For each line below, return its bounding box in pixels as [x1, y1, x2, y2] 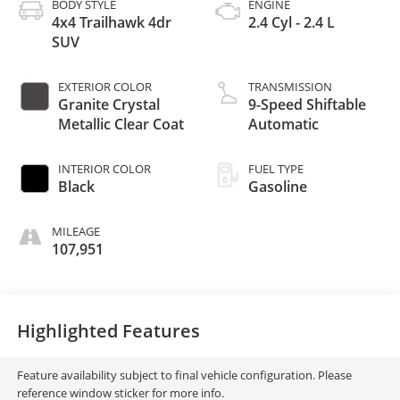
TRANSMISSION [248, 79, 332, 96]
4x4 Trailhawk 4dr [51, 12, 171, 33]
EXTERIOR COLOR [57, 79, 152, 96]
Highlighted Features [16, 318, 200, 343]
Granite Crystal [57, 95, 160, 115]
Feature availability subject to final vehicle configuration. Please [16, 366, 352, 383]
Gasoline [248, 177, 307, 197]
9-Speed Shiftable [248, 95, 366, 115]
